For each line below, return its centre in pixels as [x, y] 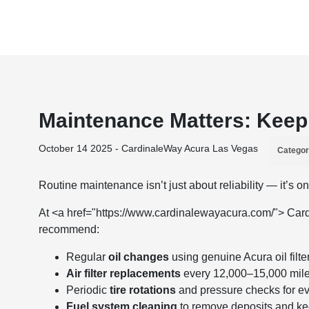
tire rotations [143, 290]
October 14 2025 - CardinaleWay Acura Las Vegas [149, 148]
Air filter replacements [124, 273]
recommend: [69, 229]
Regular [88, 257]
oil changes [139, 257]
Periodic [88, 290]
